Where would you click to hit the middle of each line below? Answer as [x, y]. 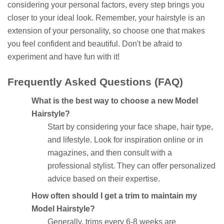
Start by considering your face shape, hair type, [130, 127]
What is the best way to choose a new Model [115, 101]
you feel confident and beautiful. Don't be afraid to [95, 43]
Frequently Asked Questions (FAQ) [95, 81]
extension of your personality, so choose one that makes [106, 30]
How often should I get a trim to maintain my [114, 196]
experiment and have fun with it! [63, 56]
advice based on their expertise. [104, 179]
